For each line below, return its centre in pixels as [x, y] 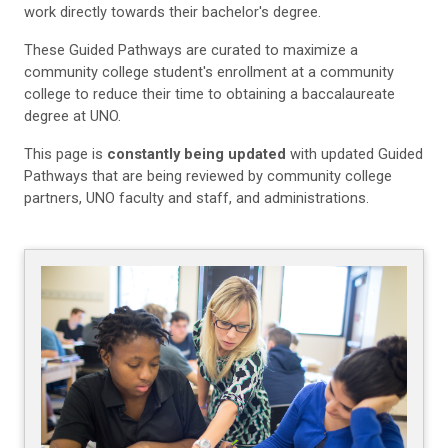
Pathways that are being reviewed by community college [208, 176]
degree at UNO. [72, 116]
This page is [65, 154]
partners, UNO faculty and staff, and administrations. [196, 198]
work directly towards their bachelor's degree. [172, 12]
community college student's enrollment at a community [209, 72]
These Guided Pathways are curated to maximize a [191, 50]
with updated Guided [354, 154]
